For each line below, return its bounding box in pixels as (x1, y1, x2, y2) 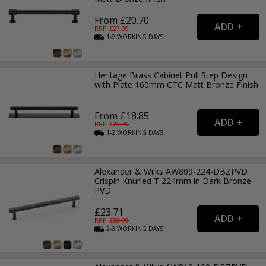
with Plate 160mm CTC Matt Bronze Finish (94, 79, 259, 91)
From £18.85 (94, 109, 150, 123)
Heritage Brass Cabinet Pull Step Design (94, 69, 248, 81)
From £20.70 (94, 14, 150, 27)
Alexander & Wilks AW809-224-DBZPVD (94, 165, 248, 177)
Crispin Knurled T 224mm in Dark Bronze (94, 175, 252, 186)
